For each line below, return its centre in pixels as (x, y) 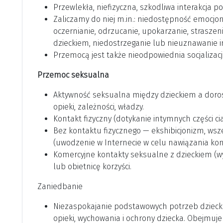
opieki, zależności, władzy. (99, 107)
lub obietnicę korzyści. (92, 167)
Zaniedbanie (60, 187)
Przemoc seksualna (73, 75)
